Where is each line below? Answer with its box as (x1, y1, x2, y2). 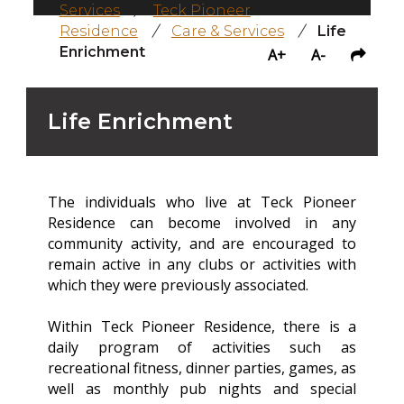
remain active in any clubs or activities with (48, 253, 356, 274)
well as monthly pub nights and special (48, 378, 356, 399)
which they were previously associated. (48, 274, 308, 295)
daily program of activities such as (48, 336, 356, 357)
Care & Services (170, 22, 284, 40)
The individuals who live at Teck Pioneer (48, 191, 356, 212)
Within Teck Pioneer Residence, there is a (48, 316, 356, 336)
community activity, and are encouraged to (48, 233, 356, 253)
